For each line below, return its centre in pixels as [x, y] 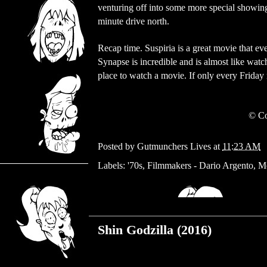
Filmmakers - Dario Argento [200, 165]
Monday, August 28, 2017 [146, 207]
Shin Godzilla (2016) [155, 230]
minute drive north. [133, 21]
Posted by [117, 147]
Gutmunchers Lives [174, 147]
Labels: [113, 165]
